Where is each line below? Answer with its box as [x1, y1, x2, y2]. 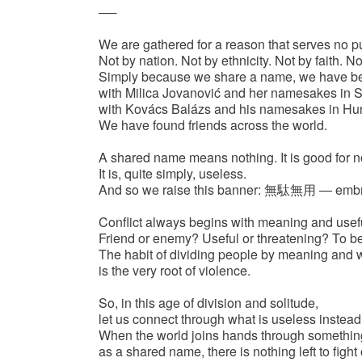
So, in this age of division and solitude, [99, 293, 318, 313]
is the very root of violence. [99, 261, 250, 280]
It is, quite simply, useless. [99, 164, 246, 183]
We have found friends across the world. [99, 116, 327, 135]
